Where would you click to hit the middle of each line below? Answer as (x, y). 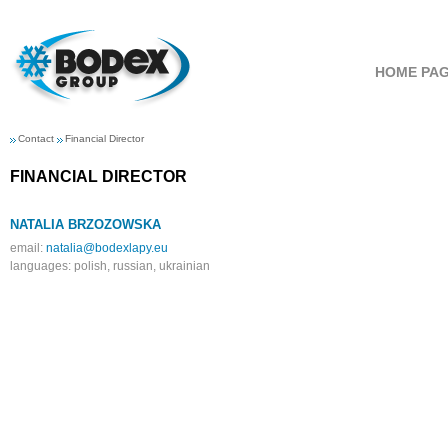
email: (28, 248)
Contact (36, 138)
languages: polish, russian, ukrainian (110, 266)
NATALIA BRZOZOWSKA (85, 224)
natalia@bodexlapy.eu (107, 248)
